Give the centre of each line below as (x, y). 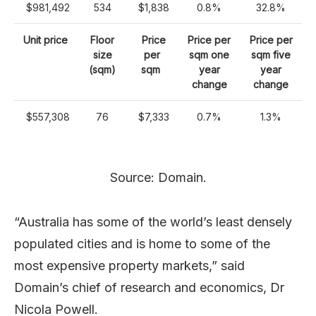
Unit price (47, 40)
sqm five (271, 55)
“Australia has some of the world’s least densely (153, 222)
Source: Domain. (158, 177)
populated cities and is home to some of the (142, 244)
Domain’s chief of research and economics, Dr (149, 287)
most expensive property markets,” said (129, 266)
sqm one (209, 55)
